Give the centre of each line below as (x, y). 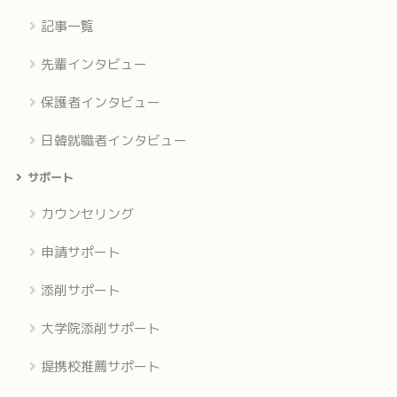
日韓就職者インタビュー (113, 141)
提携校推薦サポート (100, 367)
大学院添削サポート (100, 329)
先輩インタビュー (93, 65)
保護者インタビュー (100, 103)
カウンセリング (87, 214)
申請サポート (80, 253)
